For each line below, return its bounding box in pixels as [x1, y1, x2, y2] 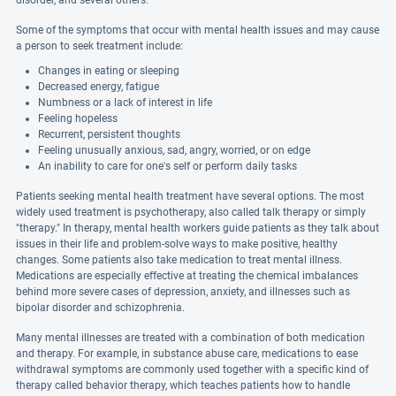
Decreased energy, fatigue [38, 80, 159, 93]
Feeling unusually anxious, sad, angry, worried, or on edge [38, 144, 310, 156]
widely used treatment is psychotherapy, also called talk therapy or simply [16, 206, 366, 218]
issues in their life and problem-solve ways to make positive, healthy [16, 238, 338, 250]
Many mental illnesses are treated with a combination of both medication [16, 331, 365, 344]
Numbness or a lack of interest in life [38, 96, 212, 109]
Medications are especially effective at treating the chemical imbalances [16, 270, 358, 282]
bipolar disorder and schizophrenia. [16, 301, 185, 314]
